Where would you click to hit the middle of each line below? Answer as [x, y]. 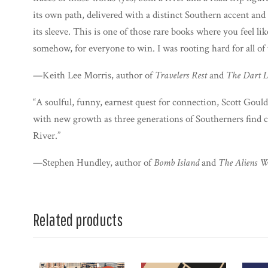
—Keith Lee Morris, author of [93, 75]
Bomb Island [176, 163]
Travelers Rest [180, 75]
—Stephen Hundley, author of [93, 163]
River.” [47, 136]
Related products [78, 220]
